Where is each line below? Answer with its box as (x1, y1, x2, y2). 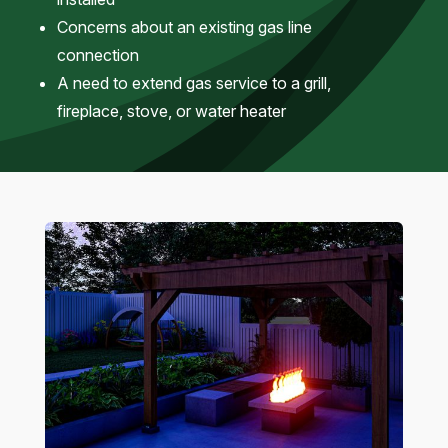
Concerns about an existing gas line (56, 17, 312, 38)
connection (56, 45, 139, 66)
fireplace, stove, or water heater (56, 101, 286, 122)
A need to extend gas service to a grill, (56, 73, 331, 94)
